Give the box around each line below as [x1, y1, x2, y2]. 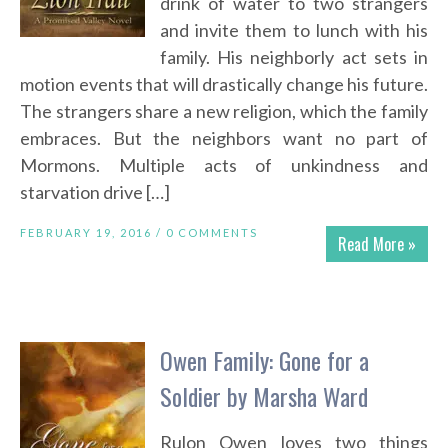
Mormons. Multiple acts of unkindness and [20, 154, 428, 177]
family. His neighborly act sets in [160, 46, 428, 69]
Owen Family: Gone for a [160, 342, 369, 379]
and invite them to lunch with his [160, 19, 428, 42]
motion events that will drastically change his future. [20, 73, 428, 96]
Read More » [338, 232, 416, 257]
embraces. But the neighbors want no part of [20, 127, 428, 150]
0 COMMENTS [166, 226, 258, 240]
